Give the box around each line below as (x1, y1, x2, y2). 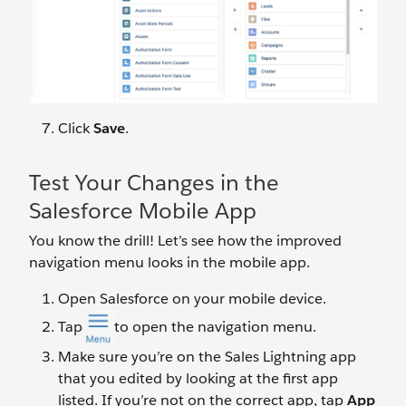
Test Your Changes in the (29, 168, 279, 197)
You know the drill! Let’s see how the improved (29, 230, 342, 250)
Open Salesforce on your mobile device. (58, 288, 326, 308)
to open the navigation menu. (113, 316, 316, 336)
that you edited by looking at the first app (58, 369, 338, 389)
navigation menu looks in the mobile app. (29, 252, 310, 272)
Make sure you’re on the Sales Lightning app (58, 347, 356, 367)
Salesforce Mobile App (29, 196, 256, 225)
